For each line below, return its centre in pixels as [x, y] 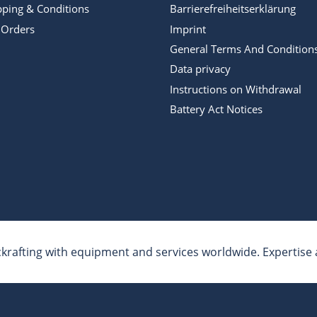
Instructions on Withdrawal [236, 89]
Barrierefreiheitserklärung [233, 9]
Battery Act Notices [216, 109]
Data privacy [200, 69]
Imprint [188, 29]
